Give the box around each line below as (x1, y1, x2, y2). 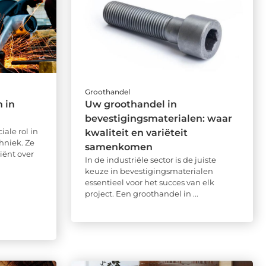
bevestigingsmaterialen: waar (84, 113, 232, 125)
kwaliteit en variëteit (84, 127, 188, 139)
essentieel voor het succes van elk (84, 178, 214, 188)
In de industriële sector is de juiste (84, 155, 216, 165)
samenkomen (84, 141, 153, 153)
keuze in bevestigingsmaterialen (84, 166, 213, 176)
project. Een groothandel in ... (84, 189, 198, 199)
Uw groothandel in (84, 99, 177, 110)
